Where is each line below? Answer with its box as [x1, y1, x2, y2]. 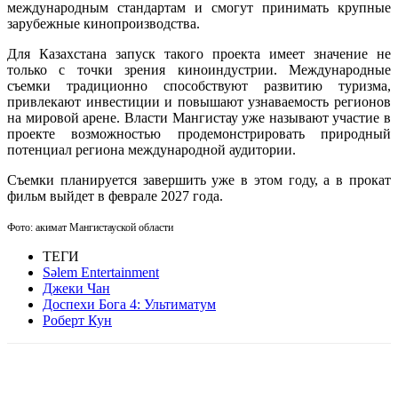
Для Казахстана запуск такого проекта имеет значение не [7, 45, 391, 61]
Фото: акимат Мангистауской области [7, 220, 173, 234]
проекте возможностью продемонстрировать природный [7, 125, 391, 141]
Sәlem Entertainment [43, 264, 159, 280]
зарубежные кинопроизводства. [7, 15, 200, 31]
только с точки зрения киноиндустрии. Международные [7, 61, 391, 77]
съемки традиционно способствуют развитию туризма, [7, 77, 391, 93]
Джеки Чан [43, 280, 110, 296]
